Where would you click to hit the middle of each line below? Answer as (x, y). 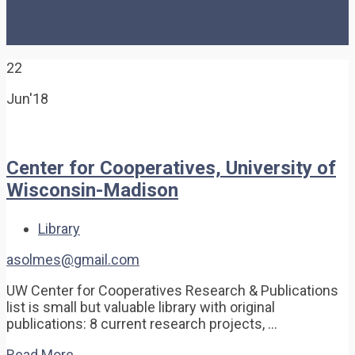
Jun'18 (27, 98)
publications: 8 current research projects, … (142, 323)
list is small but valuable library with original (141, 307)
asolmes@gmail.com (73, 259)
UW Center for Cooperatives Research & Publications (172, 290)
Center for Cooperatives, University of (171, 168)
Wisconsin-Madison (92, 190)
